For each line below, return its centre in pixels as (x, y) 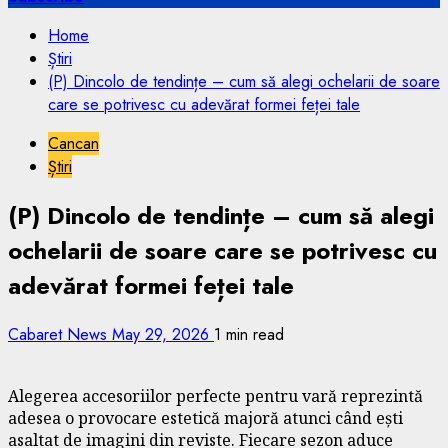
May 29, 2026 (163, 334)
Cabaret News (60, 334)
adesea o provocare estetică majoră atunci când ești (205, 417)
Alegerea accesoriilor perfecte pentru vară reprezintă (215, 395)
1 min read (249, 334)
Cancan (73, 143)
